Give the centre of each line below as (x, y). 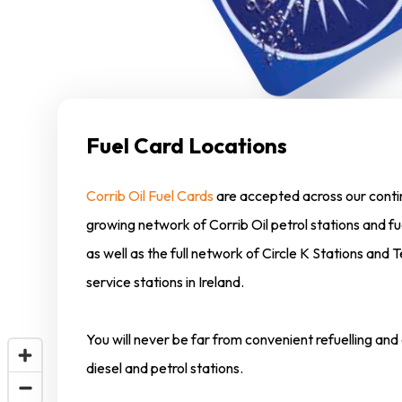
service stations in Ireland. (165, 282)
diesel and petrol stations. (165, 368)
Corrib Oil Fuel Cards (150, 196)
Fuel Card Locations (187, 146)
